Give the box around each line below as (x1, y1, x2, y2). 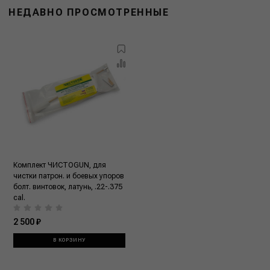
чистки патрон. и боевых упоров (13, 171, 124, 180)
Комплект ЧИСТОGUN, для (13, 160, 106, 169)
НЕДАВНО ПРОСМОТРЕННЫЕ (8, 6, 169, 18)
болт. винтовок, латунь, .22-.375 (13, 182, 122, 191)
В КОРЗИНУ (52, 237, 86, 243)
